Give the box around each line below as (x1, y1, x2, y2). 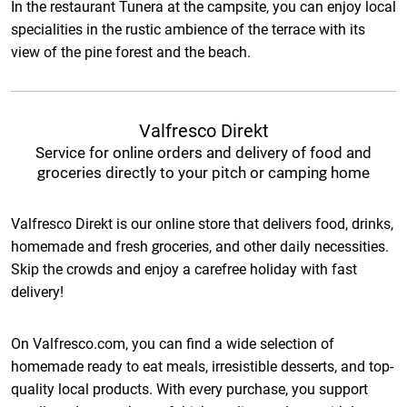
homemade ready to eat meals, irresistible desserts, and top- (11, 358, 393, 376)
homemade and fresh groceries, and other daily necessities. (11, 238, 389, 256)
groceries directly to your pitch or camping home (37, 164, 370, 183)
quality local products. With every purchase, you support (11, 381, 368, 399)
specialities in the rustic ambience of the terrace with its (11, 21, 365, 39)
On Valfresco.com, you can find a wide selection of (11, 335, 334, 353)
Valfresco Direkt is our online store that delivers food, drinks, (11, 215, 393, 233)
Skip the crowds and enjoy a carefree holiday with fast (11, 261, 357, 279)
